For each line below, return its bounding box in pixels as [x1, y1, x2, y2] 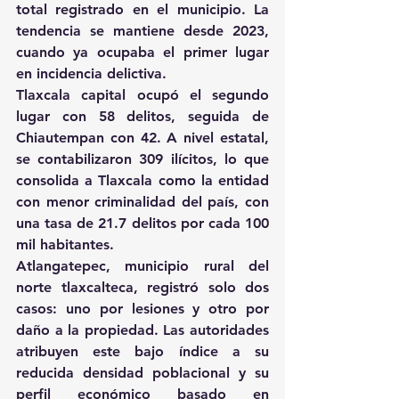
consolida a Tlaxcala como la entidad [16, 172, 269, 190]
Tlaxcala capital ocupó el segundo [16, 86, 269, 104]
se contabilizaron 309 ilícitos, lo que [16, 151, 269, 168]
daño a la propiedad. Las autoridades [16, 322, 269, 339]
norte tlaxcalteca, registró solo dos [16, 279, 269, 297]
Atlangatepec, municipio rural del [16, 257, 269, 275]
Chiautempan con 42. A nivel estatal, [16, 129, 269, 147]
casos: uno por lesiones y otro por [16, 300, 269, 318]
